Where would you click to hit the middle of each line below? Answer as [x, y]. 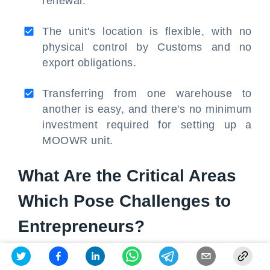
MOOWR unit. [78, 140]
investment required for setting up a [147, 125]
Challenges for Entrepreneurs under [135, 262]
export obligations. [91, 63]
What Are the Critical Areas [127, 176]
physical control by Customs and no [147, 47]
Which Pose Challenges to [124, 201]
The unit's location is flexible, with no [147, 31]
